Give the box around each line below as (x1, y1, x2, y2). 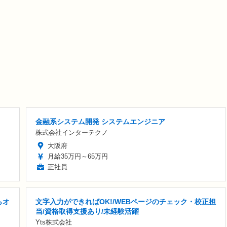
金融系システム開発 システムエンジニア (35, 118, 165, 126)
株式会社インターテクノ (35, 129, 108, 137)
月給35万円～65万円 (48, 153, 108, 161)
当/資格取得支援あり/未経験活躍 (35, 207, 139, 216)
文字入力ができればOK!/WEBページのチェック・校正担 (35, 198, 216, 206)
